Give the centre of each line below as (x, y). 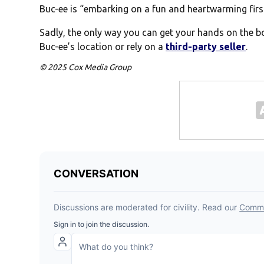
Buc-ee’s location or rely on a (103, 47)
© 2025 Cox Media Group (86, 67)
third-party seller (206, 47)
